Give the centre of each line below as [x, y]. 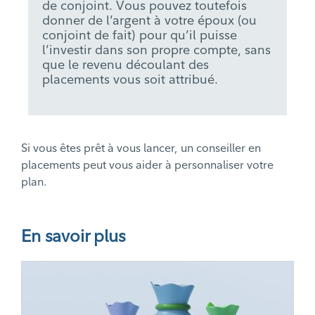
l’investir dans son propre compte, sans [156, 50]
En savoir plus [73, 236]
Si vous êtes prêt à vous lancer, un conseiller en [141, 148]
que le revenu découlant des [126, 65]
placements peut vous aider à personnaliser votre [147, 165]
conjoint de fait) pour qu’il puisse [140, 35]
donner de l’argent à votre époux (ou [149, 20]
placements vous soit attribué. [130, 79]
